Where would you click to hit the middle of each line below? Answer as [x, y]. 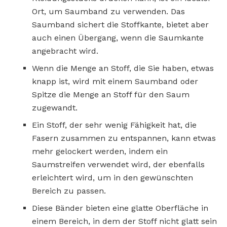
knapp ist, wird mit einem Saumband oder [115, 82]
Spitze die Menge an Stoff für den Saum [111, 95]
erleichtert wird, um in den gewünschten [112, 178]
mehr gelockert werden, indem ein [100, 152]
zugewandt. [55, 108]
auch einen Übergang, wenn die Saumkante [118, 38]
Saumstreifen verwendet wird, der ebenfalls [118, 165]
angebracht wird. [65, 51]
